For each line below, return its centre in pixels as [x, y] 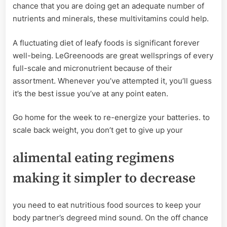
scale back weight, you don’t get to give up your [98, 130]
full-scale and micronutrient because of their [92, 68]
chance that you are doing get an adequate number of [108, 6]
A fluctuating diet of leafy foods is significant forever [106, 43]
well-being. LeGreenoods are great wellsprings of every [113, 55]
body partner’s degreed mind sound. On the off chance [110, 218]
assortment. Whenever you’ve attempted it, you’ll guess [112, 81]
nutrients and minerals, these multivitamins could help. [111, 19]
